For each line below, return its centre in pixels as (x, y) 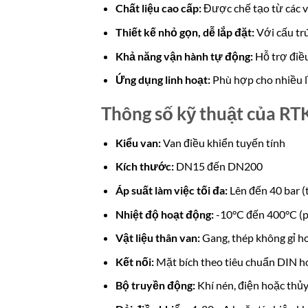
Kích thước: (144, 166)
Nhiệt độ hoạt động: (164, 214)
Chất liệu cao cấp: (158, 8)
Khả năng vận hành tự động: (184, 56)
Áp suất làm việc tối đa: (171, 190)
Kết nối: (134, 261)
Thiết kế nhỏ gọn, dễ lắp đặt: (185, 32)
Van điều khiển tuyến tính (223, 142)
